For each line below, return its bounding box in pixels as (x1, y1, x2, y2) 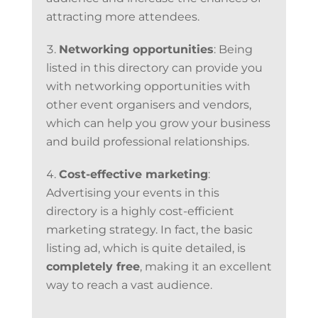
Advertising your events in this (45, 185, 219, 199)
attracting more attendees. (45, 9, 199, 23)
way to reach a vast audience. (45, 278, 212, 292)
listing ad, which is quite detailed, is (45, 241, 246, 255)
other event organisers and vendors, (45, 97, 251, 111)
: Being (213, 42, 253, 56)
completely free (45, 259, 140, 273)
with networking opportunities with (45, 79, 251, 93)
